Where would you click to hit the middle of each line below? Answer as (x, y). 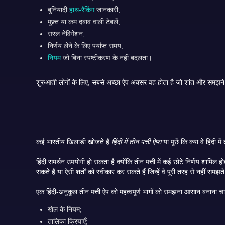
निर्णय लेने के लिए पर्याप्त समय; (86, 45)
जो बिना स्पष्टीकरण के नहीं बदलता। (107, 58)
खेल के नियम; (65, 209)
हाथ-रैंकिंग (82, 9)
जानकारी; (107, 9)
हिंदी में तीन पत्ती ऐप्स (136, 141)
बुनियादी (59, 9)
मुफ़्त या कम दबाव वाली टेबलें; (84, 21)
